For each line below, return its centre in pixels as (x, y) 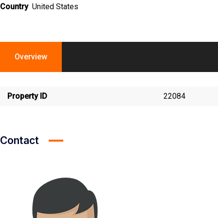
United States (55, 7)
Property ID (27, 96)
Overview (31, 57)
